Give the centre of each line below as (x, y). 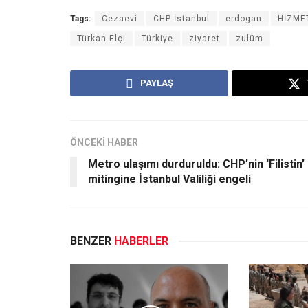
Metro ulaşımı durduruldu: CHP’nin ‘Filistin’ (196, 164)
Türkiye (157, 38)
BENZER (92, 241)
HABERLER (141, 241)
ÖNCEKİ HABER (104, 142)
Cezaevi (120, 18)
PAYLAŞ (156, 82)
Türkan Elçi (101, 38)
